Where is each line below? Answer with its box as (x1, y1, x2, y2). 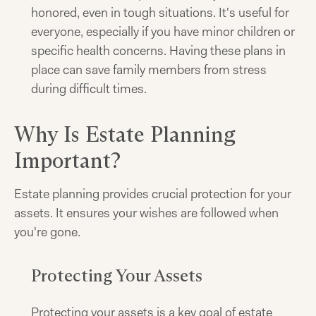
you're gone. (14, 224, 80, 241)
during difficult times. (31, 80, 147, 97)
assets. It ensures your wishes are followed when (14, 205, 279, 221)
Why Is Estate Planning (14, 121, 236, 147)
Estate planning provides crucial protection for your (14, 186, 291, 202)
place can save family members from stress (31, 61, 267, 78)
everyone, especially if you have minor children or (31, 23, 295, 40)
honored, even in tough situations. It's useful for (31, 4, 289, 21)
